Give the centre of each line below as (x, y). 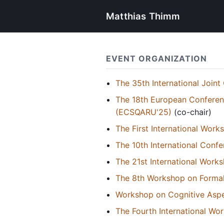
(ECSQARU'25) (144, 112)
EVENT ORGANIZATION (157, 59)
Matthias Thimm (143, 16)
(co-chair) (192, 112)
